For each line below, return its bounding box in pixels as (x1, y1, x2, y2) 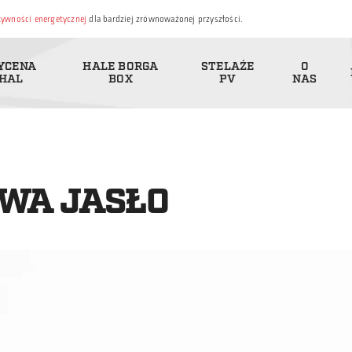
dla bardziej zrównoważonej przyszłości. (86, 13, 244, 25)
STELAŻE (201, 59, 255, 74)
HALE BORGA (82, 59, 159, 74)
